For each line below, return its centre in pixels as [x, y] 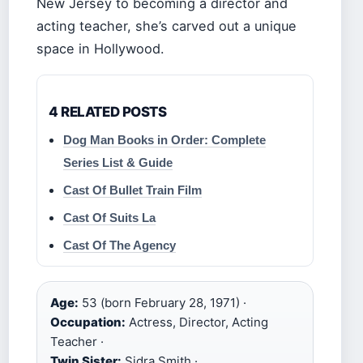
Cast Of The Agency [120, 245]
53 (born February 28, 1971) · [162, 302]
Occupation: [88, 322]
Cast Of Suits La [109, 217]
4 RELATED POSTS [108, 111]
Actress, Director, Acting [197, 322]
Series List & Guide [118, 162]
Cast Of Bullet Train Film [132, 190]
